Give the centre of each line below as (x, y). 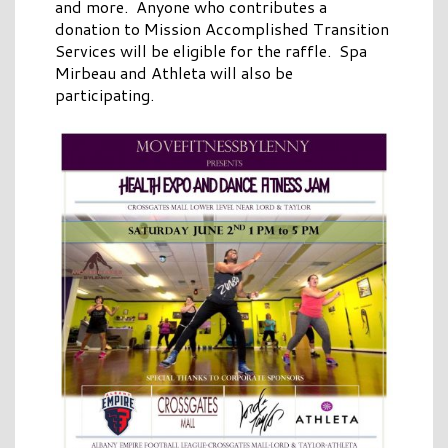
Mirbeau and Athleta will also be (174, 73)
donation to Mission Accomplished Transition (222, 29)
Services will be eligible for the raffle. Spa (211, 51)
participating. (104, 95)
